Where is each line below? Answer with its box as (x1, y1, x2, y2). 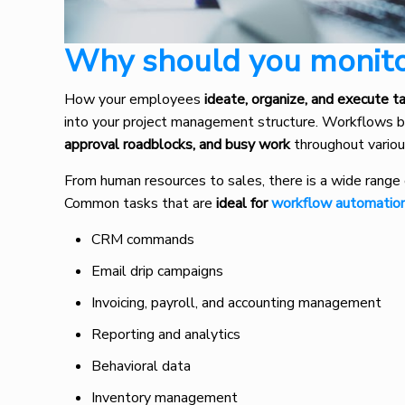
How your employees (64, 89, 202, 109)
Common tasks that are (64, 193, 213, 213)
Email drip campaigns (91, 261, 224, 281)
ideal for (212, 193, 272, 213)
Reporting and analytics (91, 325, 241, 344)
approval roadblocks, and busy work (64, 135, 295, 155)
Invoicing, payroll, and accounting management (91, 293, 382, 313)
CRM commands (91, 230, 195, 250)
